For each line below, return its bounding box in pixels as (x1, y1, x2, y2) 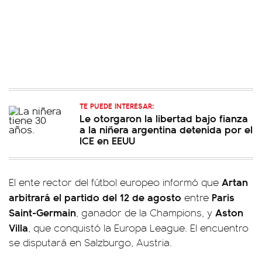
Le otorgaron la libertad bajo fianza (80, 111, 248, 125)
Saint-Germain (9, 205, 76, 219)
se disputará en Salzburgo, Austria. (9, 235, 172, 249)
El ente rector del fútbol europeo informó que (9, 175, 222, 189)
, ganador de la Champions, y (76, 205, 215, 219)
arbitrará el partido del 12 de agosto (9, 189, 184, 204)
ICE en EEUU (80, 133, 135, 147)
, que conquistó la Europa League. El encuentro (28, 220, 249, 235)
